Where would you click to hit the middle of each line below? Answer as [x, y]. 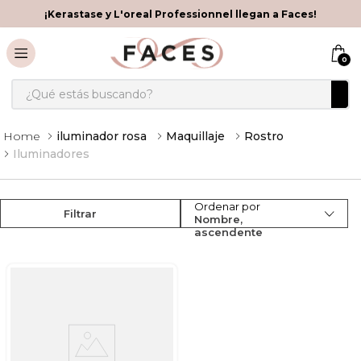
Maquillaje [195, 136]
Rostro [264, 136]
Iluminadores [51, 154]
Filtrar [80, 214]
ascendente [228, 232]
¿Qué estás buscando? [83, 85]
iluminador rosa [102, 136]
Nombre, [218, 219]
